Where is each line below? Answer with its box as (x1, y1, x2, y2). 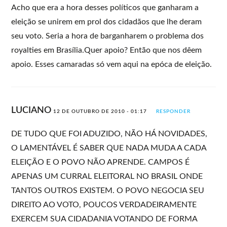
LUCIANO (11, 105, 54, 115)
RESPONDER (156, 108, 191, 114)
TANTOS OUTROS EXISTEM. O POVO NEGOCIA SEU (11, 186, 205, 195)
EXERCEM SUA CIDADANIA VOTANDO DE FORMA (11, 214, 198, 223)
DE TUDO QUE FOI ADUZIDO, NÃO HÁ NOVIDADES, (11, 129, 208, 138)
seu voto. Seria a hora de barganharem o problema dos (11, 31, 204, 40)
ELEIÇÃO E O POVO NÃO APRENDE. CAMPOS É (11, 158, 190, 166)
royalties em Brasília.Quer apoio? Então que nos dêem (11, 46, 202, 54)
